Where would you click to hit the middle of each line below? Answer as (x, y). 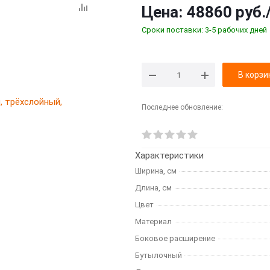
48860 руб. (226, 12)
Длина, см (153, 188)
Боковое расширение (175, 238)
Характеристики (169, 155)
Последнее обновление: (182, 107)
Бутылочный (159, 255)
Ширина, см (156, 171)
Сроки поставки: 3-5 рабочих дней (204, 30)
